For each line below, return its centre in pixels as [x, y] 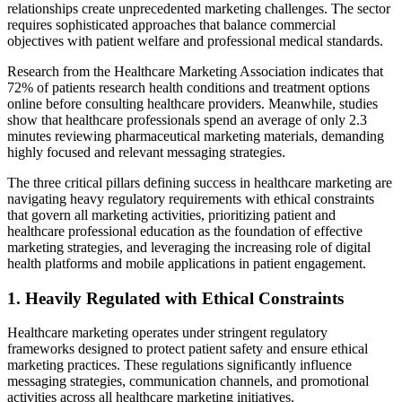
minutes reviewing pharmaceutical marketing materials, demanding [196, 135]
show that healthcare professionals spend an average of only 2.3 [187, 119]
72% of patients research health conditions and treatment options [188, 87]
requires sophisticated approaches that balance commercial [171, 24]
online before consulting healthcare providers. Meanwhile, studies [192, 103]
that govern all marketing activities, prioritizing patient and [171, 214]
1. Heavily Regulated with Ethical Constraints [175, 298]
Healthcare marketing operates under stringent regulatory [167, 333]
